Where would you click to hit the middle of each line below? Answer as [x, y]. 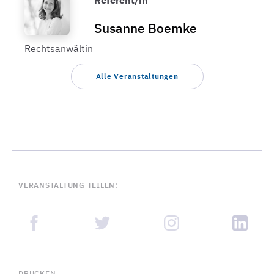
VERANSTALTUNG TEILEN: [68, 185]
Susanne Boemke [145, 28]
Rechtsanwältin [59, 49]
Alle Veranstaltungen [137, 76]
